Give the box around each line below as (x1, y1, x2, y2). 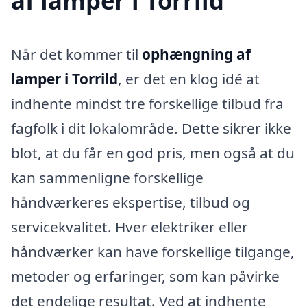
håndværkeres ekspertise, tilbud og (11, 192, 250, 212)
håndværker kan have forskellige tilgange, (11, 241, 295, 261)
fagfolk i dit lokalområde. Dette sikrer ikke (11, 118, 291, 138)
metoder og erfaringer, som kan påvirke (11, 266, 280, 286)
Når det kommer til (11, 44, 142, 64)
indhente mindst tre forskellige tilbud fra (11, 93, 284, 113)
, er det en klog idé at (118, 69, 260, 88)
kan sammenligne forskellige (11, 167, 204, 187)
